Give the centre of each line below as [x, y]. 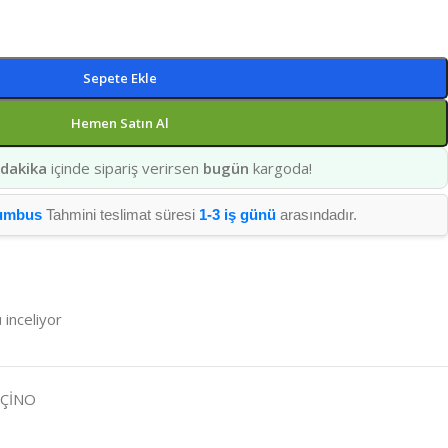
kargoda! [280, 168]
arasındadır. [316, 214]
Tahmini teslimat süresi [120, 214]
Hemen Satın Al [119, 123]
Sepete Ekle [119, 78]
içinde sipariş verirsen [124, 168]
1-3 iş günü [237, 214]
